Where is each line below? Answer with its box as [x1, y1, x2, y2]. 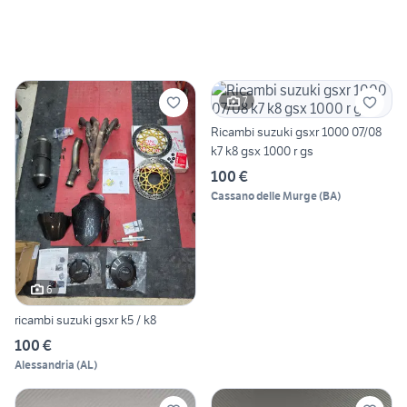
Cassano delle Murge [211, 188, 317, 203]
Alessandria [15, 358, 74, 372]
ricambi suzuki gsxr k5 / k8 [15, 312, 156, 329]
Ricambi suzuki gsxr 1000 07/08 [211, 123, 382, 140]
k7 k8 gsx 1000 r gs [211, 142, 313, 159]
